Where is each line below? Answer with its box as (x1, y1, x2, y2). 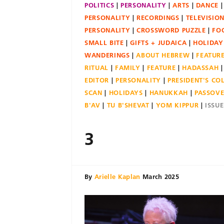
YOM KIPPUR (155, 101, 199, 109)
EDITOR (84, 76, 109, 84)
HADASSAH (182, 63, 219, 71)
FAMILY (114, 63, 140, 71)
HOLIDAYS (108, 88, 143, 96)
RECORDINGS (136, 13, 179, 21)
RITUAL (84, 63, 108, 71)
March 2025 (142, 172, 179, 180)
